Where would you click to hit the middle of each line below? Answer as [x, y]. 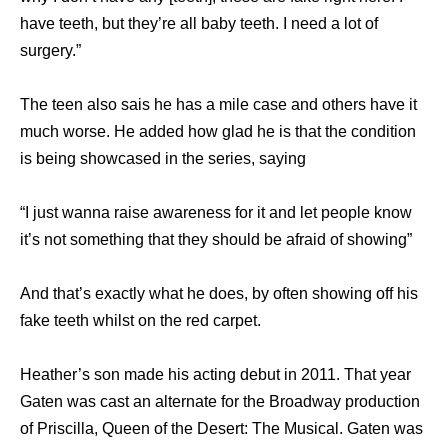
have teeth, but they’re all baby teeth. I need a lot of [199, 24]
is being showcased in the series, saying [163, 159]
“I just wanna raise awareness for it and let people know [216, 213]
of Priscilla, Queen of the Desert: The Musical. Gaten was [221, 429]
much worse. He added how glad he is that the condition [218, 132]
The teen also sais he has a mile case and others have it [218, 105]
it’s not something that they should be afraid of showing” [216, 240]
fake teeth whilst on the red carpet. [140, 321]
